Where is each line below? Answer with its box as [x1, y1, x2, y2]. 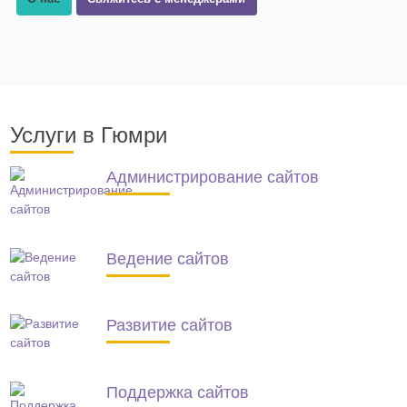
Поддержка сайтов [106, 382, 250, 402]
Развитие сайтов [106, 316, 233, 335]
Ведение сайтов [106, 249, 230, 268]
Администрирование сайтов [106, 168, 320, 187]
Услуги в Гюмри [9, 123, 167, 148]
